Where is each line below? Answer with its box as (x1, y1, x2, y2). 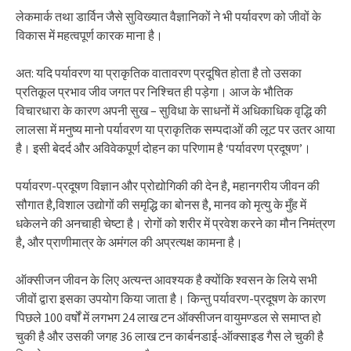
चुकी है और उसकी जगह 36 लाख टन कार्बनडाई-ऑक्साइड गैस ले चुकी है (16, 328, 324, 344)
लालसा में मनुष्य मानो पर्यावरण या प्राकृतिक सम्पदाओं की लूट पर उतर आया (16, 121, 335, 137)
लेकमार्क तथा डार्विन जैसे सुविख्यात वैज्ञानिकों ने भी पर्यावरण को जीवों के (16, 9, 321, 24)
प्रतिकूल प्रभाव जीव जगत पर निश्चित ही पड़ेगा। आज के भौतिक (16, 84, 293, 100)
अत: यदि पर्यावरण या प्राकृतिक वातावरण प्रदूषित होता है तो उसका (16, 65, 302, 81)
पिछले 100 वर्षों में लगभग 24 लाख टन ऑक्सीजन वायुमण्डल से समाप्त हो (16, 309, 321, 325)
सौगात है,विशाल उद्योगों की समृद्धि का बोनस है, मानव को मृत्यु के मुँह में (16, 197, 306, 212)
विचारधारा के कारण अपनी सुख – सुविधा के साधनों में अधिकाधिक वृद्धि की (16, 103, 327, 118)
